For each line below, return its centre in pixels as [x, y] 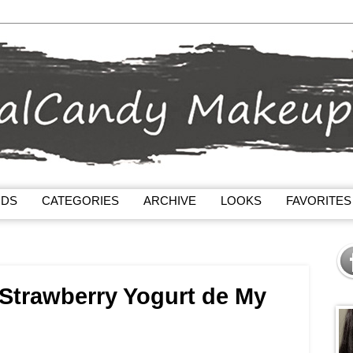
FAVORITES [319, 200]
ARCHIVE [170, 200]
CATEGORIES [80, 200]
